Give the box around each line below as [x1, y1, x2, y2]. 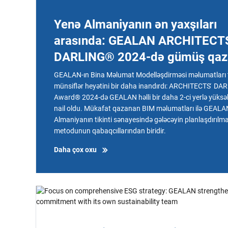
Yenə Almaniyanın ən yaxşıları [54, 17, 217, 32]
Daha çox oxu [54, 146, 97, 154]
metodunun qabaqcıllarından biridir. [54, 127, 166, 135]
